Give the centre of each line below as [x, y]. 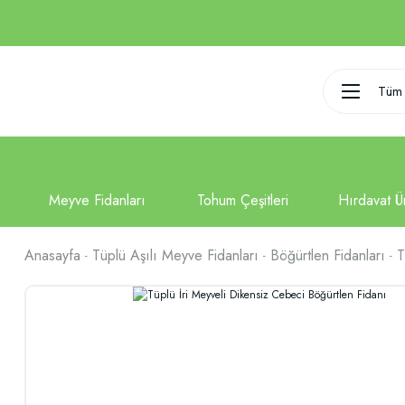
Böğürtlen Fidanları [328, 255]
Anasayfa [52, 255]
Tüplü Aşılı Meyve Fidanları [175, 255]
